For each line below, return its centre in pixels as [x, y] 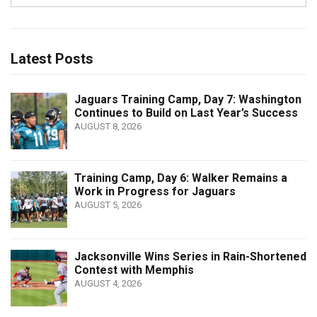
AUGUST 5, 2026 [108, 205]
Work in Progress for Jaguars [155, 192]
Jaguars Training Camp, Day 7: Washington [188, 100]
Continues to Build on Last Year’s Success [186, 113]
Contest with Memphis [134, 270]
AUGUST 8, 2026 [108, 127]
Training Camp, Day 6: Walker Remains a [181, 178]
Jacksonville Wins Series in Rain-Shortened [190, 257]
